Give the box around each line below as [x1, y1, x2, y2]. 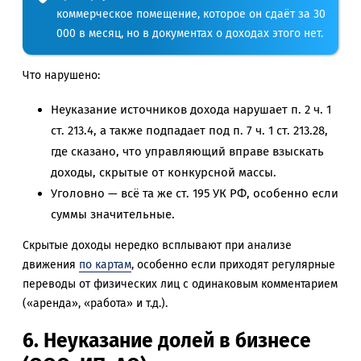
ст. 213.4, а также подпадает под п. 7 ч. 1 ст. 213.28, [51, 123, 328, 139]
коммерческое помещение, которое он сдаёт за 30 [56, 7, 326, 22]
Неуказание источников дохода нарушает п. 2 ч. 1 [51, 102, 331, 118]
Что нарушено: [23, 68, 100, 83]
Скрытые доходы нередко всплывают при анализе [23, 239, 292, 253]
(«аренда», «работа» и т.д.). [23, 297, 168, 311]
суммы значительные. [51, 207, 175, 222]
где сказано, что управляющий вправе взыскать [51, 144, 324, 160]
